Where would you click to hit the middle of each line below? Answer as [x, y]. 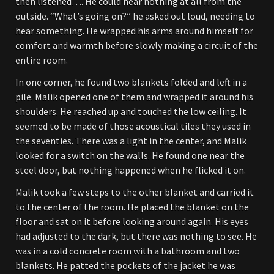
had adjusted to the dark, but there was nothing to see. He [136, 236]
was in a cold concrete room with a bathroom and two [128, 251]
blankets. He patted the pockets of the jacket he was [125, 265]
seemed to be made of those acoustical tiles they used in [133, 126]
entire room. [42, 60]
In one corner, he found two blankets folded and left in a [131, 82]
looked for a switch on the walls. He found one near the [130, 155]
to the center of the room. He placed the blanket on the [132, 207]
